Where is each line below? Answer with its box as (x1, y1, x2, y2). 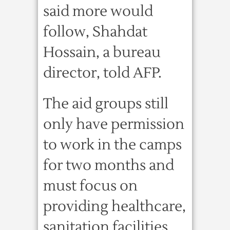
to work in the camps (43, 136, 182, 154)
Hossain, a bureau (43, 43, 161, 62)
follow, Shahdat (43, 23, 147, 41)
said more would (43, 2, 153, 21)
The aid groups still (43, 94, 168, 113)
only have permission (43, 115, 184, 133)
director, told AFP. (43, 64, 162, 82)
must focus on (43, 177, 138, 195)
